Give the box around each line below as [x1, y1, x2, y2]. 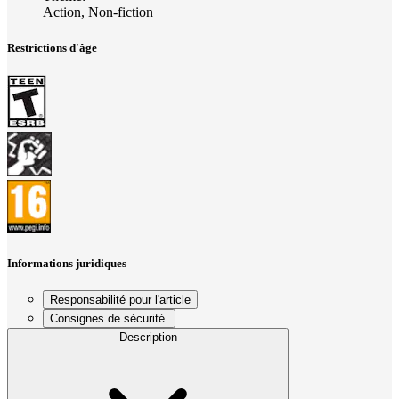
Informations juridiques [7, 256, 126, 270]
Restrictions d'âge [7, 40, 97, 54]
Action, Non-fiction [43, 4, 153, 20]
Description [118, 330, 177, 345]
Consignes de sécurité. [50, 312, 168, 326]
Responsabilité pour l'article [50, 293, 191, 307]
